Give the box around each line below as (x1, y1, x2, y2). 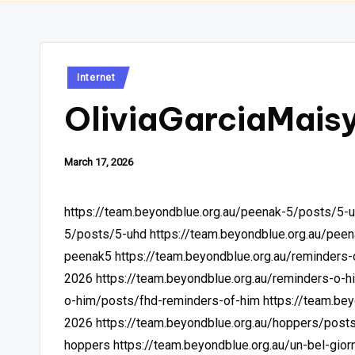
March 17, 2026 (64, 155, 133, 168)
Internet (77, 71, 116, 83)
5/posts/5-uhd (64, 226, 147, 242)
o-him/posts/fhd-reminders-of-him (64, 292, 260, 308)
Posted (63, 68, 99, 82)
